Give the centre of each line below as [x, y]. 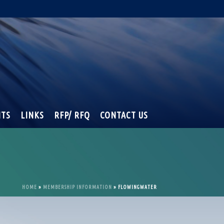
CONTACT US [124, 115]
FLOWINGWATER [137, 187]
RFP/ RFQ [72, 115]
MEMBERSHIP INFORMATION [77, 187]
